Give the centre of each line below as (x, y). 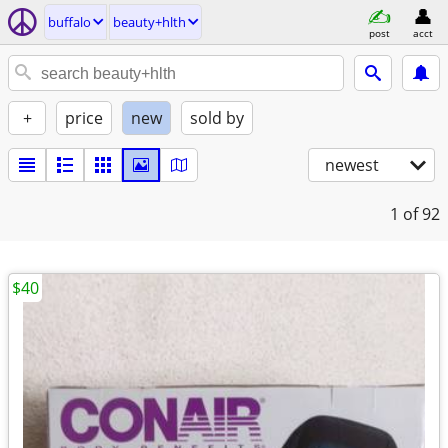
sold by (217, 118)
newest (352, 165)
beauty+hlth (149, 22)
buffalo (69, 22)
